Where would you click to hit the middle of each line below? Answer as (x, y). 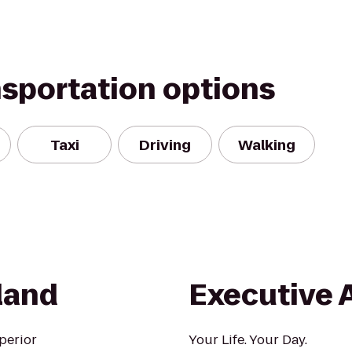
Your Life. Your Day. (248, 340)
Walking (267, 145)
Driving (165, 145)
